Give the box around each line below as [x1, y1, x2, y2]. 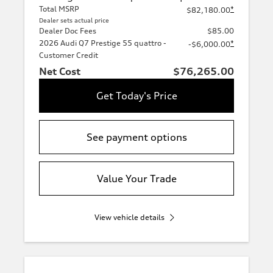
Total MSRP [39, 4, 79, 14]
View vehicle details [94, 213, 165, 222]
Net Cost [39, 65, 80, 78]
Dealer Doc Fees [39, 26, 96, 36]
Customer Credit [39, 51, 98, 60]
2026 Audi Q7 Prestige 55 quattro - [39, 38, 166, 48]
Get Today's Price [96, 90, 177, 102]
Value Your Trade [96, 172, 177, 185]
